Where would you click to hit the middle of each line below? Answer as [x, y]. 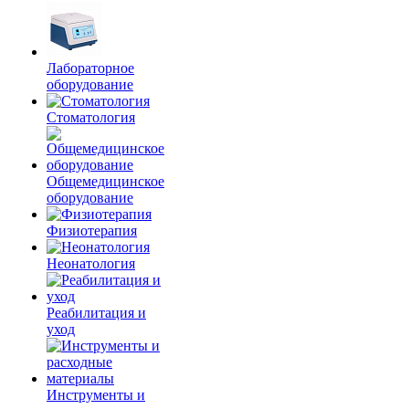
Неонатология [91, 263]
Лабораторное [90, 68]
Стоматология [91, 117]
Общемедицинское [105, 181]
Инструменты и [96, 395]
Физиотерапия [92, 231]
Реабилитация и [96, 313]
